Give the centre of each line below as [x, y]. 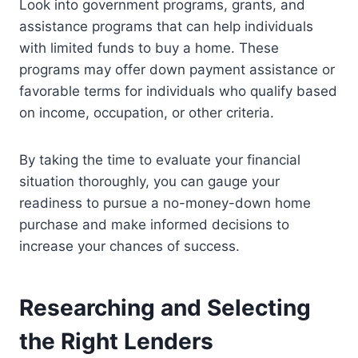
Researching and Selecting [165, 308]
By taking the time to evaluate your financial [160, 160]
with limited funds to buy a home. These [149, 48]
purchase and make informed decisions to [154, 225]
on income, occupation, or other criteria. [147, 113]
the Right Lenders [116, 342]
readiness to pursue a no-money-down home [165, 203]
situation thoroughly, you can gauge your [149, 182]
